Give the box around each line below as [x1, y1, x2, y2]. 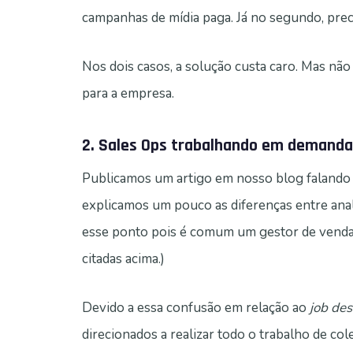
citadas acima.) [82, 250, 165, 269]
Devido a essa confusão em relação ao [82, 299, 310, 318]
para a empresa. [82, 84, 174, 103]
